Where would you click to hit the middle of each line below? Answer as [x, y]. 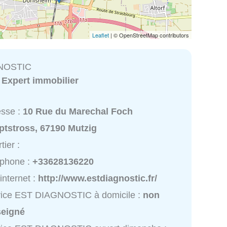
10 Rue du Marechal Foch [78, 112]
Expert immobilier [40, 80]
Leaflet [101, 35]
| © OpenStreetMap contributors [149, 35]
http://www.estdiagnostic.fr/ [98, 179]
